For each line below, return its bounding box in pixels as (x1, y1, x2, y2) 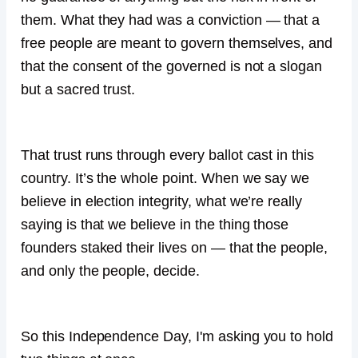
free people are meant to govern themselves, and (21, 35, 333, 52)
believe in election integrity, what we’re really (21, 193, 303, 210)
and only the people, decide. (21, 263, 200, 280)
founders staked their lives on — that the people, (21, 240, 328, 257)
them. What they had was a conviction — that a (21, 12, 320, 29)
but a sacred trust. (21, 82, 136, 98)
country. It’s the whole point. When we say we (21, 170, 310, 187)
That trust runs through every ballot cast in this (21, 147, 315, 164)
